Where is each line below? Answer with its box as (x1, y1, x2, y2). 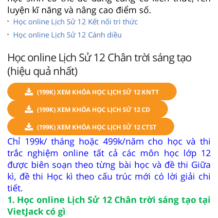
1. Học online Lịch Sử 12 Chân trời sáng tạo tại (7, 193, 211, 205)
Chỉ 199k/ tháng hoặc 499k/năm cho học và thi (7, 135, 211, 147)
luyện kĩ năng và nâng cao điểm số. (7, 3, 151, 16)
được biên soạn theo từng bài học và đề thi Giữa (7, 158, 211, 170)
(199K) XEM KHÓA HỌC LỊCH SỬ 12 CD (37, 105, 150, 114)
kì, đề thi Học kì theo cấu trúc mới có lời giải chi (7, 170, 211, 182)
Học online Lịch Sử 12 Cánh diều (13, 29, 122, 39)
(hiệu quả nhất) (7, 63, 77, 78)
